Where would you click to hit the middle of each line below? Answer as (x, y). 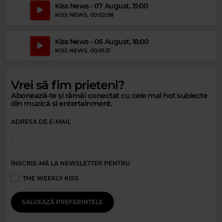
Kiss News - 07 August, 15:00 (101, 6)
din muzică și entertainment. (61, 103)
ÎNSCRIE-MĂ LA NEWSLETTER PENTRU (70, 163)
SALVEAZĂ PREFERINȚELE (62, 202)
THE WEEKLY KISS (51, 178)
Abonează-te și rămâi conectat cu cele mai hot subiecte (109, 95)
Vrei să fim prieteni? (68, 85)
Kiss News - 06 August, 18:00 (102, 42)
